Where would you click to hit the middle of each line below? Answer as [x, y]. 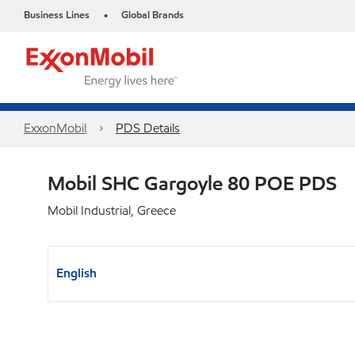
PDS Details [147, 128]
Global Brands [153, 15]
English [76, 273]
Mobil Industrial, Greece [112, 210]
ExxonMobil [55, 128]
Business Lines [57, 15]
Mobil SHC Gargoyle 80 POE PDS [192, 183]
